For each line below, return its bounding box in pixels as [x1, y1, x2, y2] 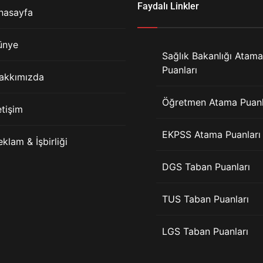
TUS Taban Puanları [162, 193, 249, 205]
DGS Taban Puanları [162, 161, 250, 173]
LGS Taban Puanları [162, 225, 248, 237]
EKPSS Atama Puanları [162, 129, 261, 140]
